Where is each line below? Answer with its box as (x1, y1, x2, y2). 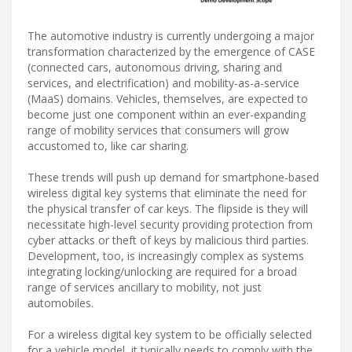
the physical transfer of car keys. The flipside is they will (27, 201, 308, 217)
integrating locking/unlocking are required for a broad (27, 264, 297, 280)
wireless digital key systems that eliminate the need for (27, 185, 306, 201)
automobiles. (27, 295, 93, 311)
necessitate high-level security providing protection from (27, 217, 313, 233)
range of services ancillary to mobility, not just (27, 280, 262, 295)
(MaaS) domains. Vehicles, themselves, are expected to (27, 91, 308, 107)
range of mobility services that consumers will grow (27, 123, 289, 138)
